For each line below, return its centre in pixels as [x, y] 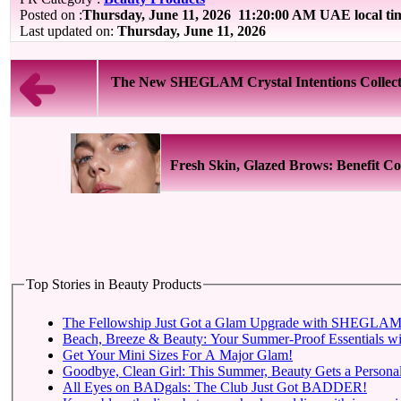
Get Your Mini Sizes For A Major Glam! [178, 354]
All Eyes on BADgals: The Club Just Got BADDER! [215, 387]
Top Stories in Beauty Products [114, 284]
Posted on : [51, 15]
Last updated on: [68, 31]
